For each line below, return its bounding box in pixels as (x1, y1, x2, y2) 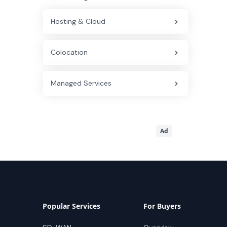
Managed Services (51, 79, 111, 88)
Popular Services (43, 201, 100, 211)
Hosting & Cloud (51, 17, 105, 26)
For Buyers (143, 201, 181, 211)
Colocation (51, 48, 88, 57)
